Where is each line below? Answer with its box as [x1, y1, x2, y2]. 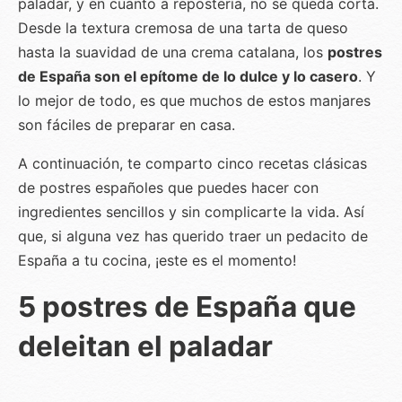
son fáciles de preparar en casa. [18, 115, 235, 134]
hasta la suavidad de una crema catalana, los [18, 42, 328, 61]
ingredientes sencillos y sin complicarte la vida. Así [18, 202, 364, 221]
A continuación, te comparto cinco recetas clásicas [18, 153, 367, 172]
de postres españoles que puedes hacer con [18, 178, 319, 197]
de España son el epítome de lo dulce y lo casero [18, 66, 358, 85]
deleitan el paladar [18, 328, 273, 363]
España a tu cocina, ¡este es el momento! [18, 250, 296, 269]
